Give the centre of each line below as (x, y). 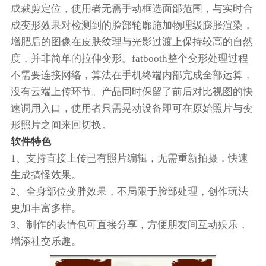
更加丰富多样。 (46, 208)
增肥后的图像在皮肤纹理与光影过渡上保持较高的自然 (132, 42)
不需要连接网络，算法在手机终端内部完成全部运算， (132, 75)
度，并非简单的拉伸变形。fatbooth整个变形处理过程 (129, 58)
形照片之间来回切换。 (61, 125)
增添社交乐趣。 (46, 241)
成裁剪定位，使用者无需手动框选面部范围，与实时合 (132, 8)
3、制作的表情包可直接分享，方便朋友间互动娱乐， (129, 224)
